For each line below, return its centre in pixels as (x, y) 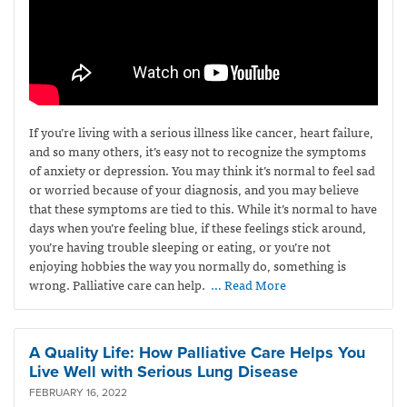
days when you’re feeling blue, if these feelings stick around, (198, 227)
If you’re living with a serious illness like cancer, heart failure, (201, 131)
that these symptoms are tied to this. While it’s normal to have (203, 208)
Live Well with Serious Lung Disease (164, 371)
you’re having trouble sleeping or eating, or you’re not (180, 246)
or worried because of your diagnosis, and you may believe (194, 189)
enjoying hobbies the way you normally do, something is (188, 265)
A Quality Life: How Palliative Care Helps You (197, 352)
